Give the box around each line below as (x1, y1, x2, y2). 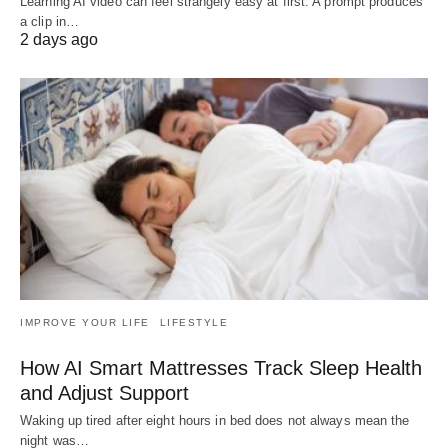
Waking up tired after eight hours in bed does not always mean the (20, 412, 410, 428)
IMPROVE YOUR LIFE (20, 316, 150, 328)
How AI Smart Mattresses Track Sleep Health (20, 356, 422, 379)
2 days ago (20, 31, 98, 48)
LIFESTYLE (159, 316, 228, 328)
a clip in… (20, 14, 79, 29)
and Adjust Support (20, 381, 189, 404)
